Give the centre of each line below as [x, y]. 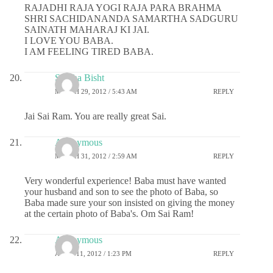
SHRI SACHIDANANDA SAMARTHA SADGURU [131, 19]
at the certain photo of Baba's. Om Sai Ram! [109, 214]
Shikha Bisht [80, 78]
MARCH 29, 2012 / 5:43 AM [96, 91]
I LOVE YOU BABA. [69, 41]
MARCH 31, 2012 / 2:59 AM [96, 156]
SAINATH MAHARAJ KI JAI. [87, 30]
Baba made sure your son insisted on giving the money [129, 203]
